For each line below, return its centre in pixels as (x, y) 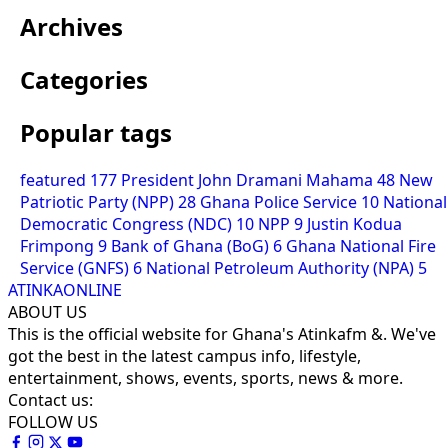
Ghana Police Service (280, 201)
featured (55, 179)
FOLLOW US (53, 421)
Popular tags (96, 132)
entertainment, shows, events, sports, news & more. (205, 377)
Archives (71, 26)
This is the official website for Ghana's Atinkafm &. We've (222, 333)
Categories (84, 79)
